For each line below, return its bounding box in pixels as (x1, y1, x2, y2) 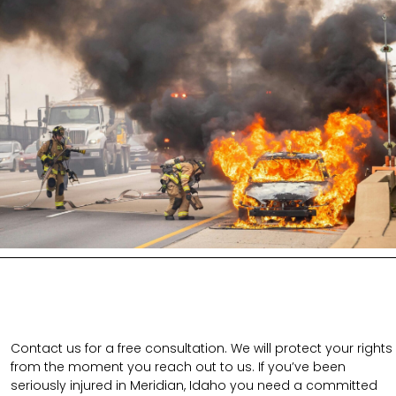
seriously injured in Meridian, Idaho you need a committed (11, 376, 377, 394)
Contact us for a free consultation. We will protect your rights (11, 339, 392, 357)
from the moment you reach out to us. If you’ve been (11, 357, 346, 376)
